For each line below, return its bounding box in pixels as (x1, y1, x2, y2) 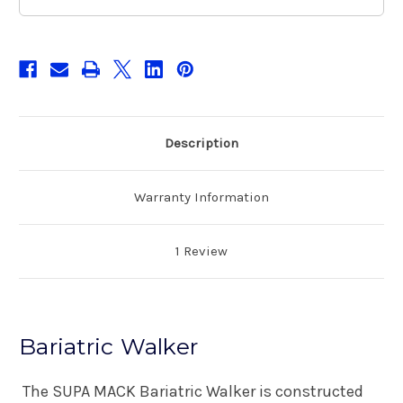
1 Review (175, 242, 228, 259)
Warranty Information (134, 188, 269, 205)
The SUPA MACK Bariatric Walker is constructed (22, 381, 363, 401)
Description (165, 134, 238, 151)
